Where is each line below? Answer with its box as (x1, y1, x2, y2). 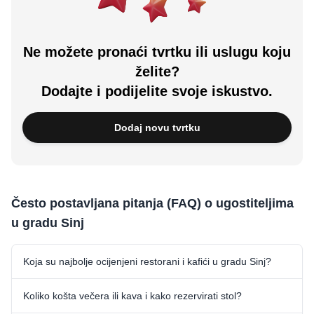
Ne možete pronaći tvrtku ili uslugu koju (23, 43, 291, 60)
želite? (135, 63, 179, 79)
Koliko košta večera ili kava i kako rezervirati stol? (23, 289, 242, 301)
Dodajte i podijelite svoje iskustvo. (41, 83, 273, 99)
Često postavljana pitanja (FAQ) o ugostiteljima (11, 196, 294, 210)
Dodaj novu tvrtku (114, 121, 200, 133)
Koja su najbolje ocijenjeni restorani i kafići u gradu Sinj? (23, 255, 271, 267)
